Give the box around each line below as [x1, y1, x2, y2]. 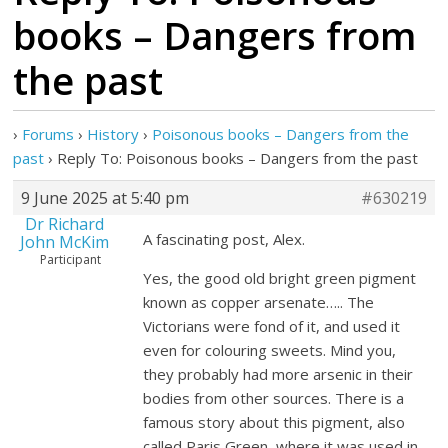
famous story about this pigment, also [143, 412, 406, 432]
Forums [22, 124, 75, 144]
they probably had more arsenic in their [143, 364, 414, 384]
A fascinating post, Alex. [143, 229, 306, 249]
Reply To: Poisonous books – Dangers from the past [57, 148, 419, 168]
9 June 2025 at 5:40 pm [21, 187, 190, 209]
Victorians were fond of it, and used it [143, 316, 401, 336]
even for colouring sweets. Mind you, [143, 340, 397, 360]
